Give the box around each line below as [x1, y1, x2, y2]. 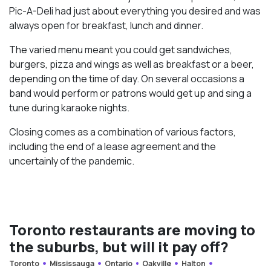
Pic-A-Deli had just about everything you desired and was [9, 4, 261, 18]
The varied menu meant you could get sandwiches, [9, 42, 232, 56]
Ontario [104, 258, 132, 269]
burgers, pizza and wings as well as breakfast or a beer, [9, 57, 254, 71]
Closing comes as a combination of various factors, [9, 125, 236, 139]
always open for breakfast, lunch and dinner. [9, 18, 203, 32]
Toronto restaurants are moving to [9, 219, 255, 240]
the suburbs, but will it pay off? [9, 236, 229, 256]
